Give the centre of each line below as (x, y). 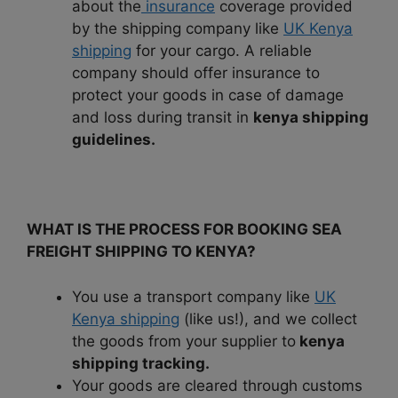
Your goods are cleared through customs (217, 385)
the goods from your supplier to (184, 341)
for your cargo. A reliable (222, 51)
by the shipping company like (178, 29)
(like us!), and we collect (268, 318)
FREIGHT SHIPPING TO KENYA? (141, 252)
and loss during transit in (163, 118)
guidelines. (114, 140)
